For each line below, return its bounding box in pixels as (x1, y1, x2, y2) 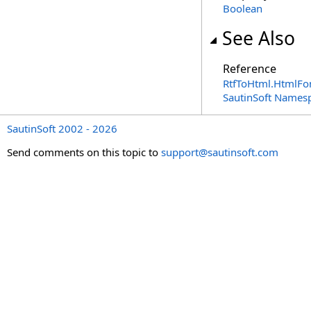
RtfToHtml (223, 76, 271, 90)
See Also (222, 26, 295, 51)
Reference (223, 61, 276, 76)
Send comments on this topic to (7, 145, 161, 159)
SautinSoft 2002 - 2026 (7, 121, 117, 135)
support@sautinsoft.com (161, 145, 278, 159)
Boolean (223, 1, 262, 15)
